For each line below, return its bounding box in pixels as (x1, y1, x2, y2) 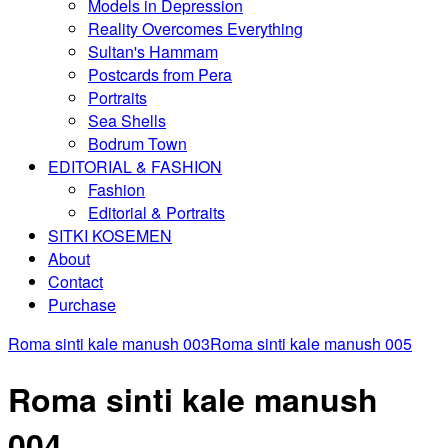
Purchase (48, 293, 116, 316)
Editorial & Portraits (88, 201, 225, 224)
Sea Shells (88, 109, 166, 132)
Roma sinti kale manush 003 (8, 332, 210, 355)
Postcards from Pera (88, 63, 232, 86)
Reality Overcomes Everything (88, 17, 303, 40)
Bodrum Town (88, 132, 187, 155)
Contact (48, 270, 103, 293)
